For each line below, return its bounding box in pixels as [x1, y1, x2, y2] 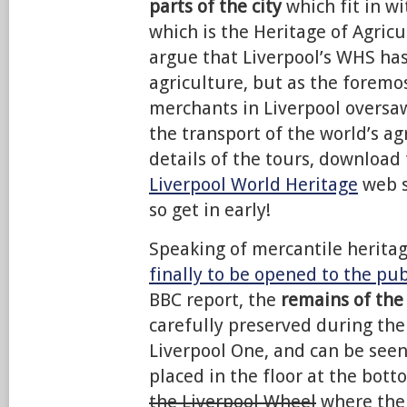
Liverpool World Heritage [149, 174, 358, 195]
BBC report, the [149, 289, 281, 311]
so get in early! [149, 199, 271, 221]
